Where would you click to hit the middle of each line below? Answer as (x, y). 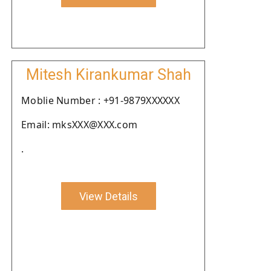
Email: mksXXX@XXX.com (80, 125)
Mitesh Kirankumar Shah (108, 75)
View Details (108, 196)
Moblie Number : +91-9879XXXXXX (100, 100)
